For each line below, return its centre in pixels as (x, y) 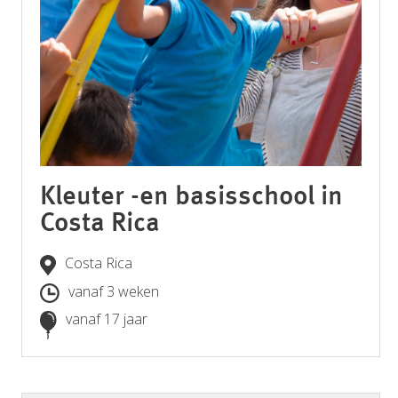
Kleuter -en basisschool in (192, 197)
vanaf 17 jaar (107, 318)
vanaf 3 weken (114, 291)
